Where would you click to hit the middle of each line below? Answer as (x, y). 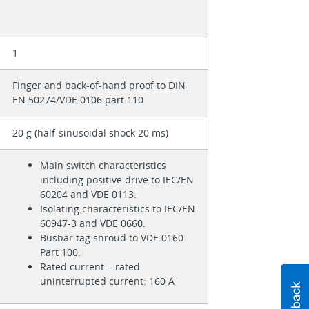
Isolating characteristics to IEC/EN (117, 209)
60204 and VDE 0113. (88, 195)
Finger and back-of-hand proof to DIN (99, 86)
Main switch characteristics (103, 166)
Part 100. (60, 252)
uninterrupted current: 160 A (107, 281)
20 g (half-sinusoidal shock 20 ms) (90, 133)
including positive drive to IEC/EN (117, 180)
